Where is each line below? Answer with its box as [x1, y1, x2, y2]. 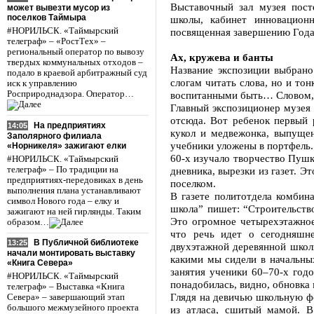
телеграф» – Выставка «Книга [7, 282, 125, 292]
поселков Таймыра [7, 12, 86, 22]
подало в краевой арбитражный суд [7, 67, 147, 78]
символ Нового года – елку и [7, 196, 119, 206]
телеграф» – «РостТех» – [7, 36, 106, 46]
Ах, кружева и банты [170, 51, 273, 63]
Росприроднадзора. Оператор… [7, 88, 134, 99]
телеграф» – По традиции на [7, 164, 118, 175]
